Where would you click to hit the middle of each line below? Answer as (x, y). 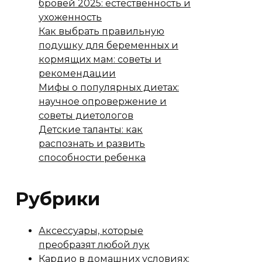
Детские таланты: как (91, 130)
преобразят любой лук (94, 245)
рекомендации (77, 73)
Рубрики (58, 199)
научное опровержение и (103, 101)
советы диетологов (86, 116)
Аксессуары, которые (91, 231)
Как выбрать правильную (101, 31)
